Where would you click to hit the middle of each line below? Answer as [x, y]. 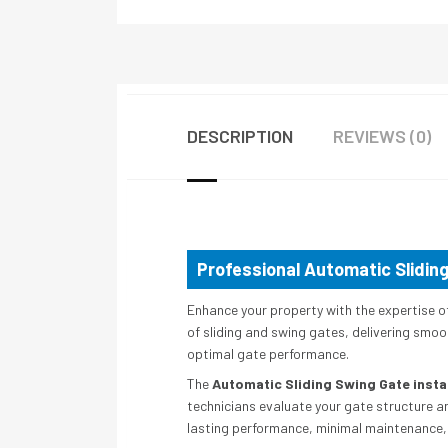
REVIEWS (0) [382, 135]
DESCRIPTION [240, 135]
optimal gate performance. [268, 353]
